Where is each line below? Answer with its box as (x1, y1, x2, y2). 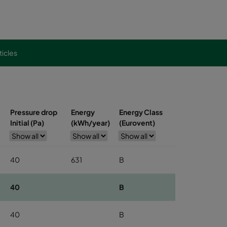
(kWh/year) (71, 118, 110, 127)
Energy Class (119, 107, 163, 117)
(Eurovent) (119, 118, 155, 127)
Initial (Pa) (10, 118, 44, 127)
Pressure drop (10, 107, 57, 117)
